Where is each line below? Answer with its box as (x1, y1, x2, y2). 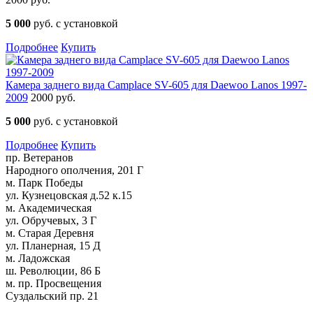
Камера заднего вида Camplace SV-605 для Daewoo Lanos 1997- (6, 79, 307, 92)
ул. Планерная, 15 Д (6, 240, 101, 252)
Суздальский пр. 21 (6, 290, 99, 303)
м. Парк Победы (6, 177, 83, 189)
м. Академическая (6, 202, 92, 214)
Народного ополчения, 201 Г (6, 164, 143, 177)
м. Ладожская (6, 252, 70, 265)
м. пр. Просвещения (6, 277, 101, 290)
